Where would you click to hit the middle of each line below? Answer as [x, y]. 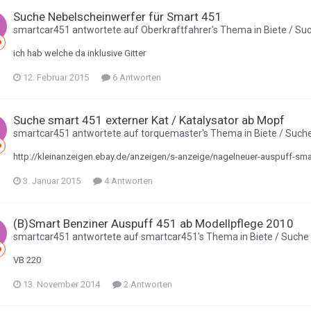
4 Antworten [127, 181]
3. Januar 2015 [52, 181]
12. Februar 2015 [56, 77]
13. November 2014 [61, 284]
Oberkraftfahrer [176, 30]
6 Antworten [136, 77]
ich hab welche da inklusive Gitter [79, 53]
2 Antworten [147, 284]
